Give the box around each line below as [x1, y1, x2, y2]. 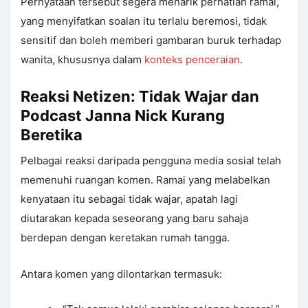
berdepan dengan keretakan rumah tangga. [21, 231, 230, 245]
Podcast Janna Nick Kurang [21, 107, 225, 125]
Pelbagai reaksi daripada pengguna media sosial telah [21, 154, 281, 168]
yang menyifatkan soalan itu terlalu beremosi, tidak [21, 14, 267, 28]
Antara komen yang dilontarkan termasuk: [21, 267, 222, 281]
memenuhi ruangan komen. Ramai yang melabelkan [21, 173, 270, 187]
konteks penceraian [144, 53, 240, 67]
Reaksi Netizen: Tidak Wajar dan [21, 87, 259, 106]
